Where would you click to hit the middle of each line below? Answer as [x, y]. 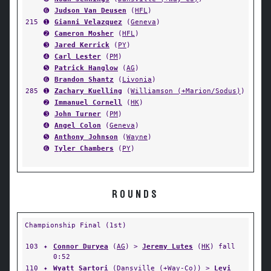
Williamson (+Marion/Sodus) [186, 91]
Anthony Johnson [86, 137]
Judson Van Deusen [90, 10]
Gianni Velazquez [88, 22]
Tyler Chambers [84, 148]
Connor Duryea [81, 246]
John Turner [78, 114]
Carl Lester [78, 56]
